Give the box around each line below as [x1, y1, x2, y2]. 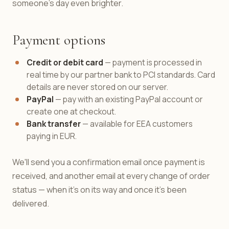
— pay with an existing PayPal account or [54, 94, 203, 105]
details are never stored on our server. [27, 81, 168, 93]
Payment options [12, 31, 105, 49]
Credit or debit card [27, 57, 103, 68]
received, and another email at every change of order [12, 170, 210, 181]
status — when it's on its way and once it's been [12, 184, 187, 195]
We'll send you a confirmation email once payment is [12, 156, 205, 168]
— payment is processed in [103, 57, 202, 68]
